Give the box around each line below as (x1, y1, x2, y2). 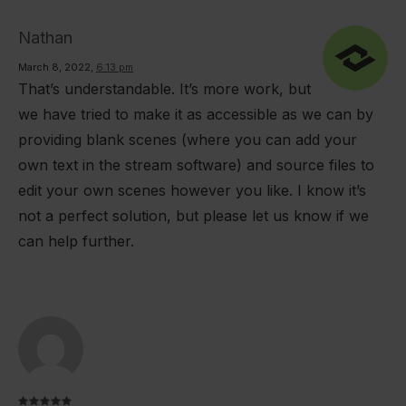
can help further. (18, 231, 134, 250)
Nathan (18, 27, 72, 47)
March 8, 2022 (18, 60, 91, 73)
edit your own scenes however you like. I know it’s (18, 180, 366, 199)
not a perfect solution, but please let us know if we (18, 206, 369, 225)
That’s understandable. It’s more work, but (18, 79, 311, 98)
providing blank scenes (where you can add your (18, 130, 357, 149)
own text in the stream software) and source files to (18, 155, 374, 174)
